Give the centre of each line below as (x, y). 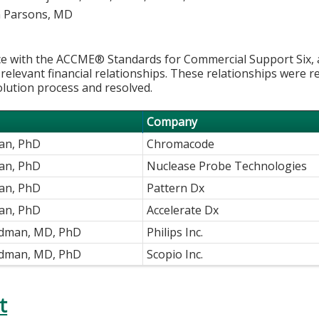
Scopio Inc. (175, 255)
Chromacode (181, 144)
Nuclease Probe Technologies (227, 166)
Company (172, 122)
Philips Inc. (175, 232)
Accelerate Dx (183, 210)
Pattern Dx (176, 188)
